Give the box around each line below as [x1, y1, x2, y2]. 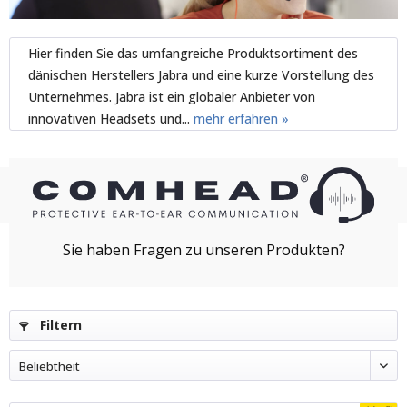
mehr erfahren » [194, 109, 289, 127]
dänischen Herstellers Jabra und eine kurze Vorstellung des [28, 65, 374, 84]
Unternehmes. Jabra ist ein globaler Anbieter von [28, 87, 315, 105]
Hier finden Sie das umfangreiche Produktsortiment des [28, 44, 358, 62]
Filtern [36, 315, 82, 333]
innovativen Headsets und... [28, 109, 194, 127]
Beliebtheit [19, 357, 80, 374]
